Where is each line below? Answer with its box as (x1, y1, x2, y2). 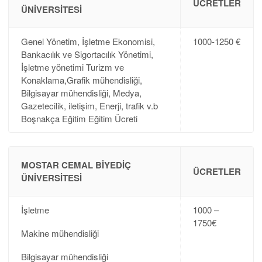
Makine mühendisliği (20, 226, 99, 239)
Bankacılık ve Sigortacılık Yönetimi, (20, 48, 153, 61)
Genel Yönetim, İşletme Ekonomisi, (20, 35, 155, 48)
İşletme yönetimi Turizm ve (20, 61, 124, 74)
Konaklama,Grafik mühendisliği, (20, 74, 142, 87)
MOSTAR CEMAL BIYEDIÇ (20, 158, 131, 171)
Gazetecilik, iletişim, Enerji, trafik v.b (20, 99, 158, 112)
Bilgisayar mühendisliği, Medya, (20, 87, 142, 99)
